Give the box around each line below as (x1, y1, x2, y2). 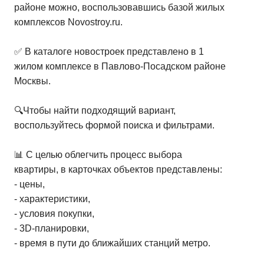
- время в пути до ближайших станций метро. (14, 238, 210, 248)
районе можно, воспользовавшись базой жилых (14, 2, 225, 12)
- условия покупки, (14, 209, 94, 219)
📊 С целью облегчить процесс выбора (14, 150, 182, 160)
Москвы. (14, 76, 51, 86)
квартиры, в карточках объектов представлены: (14, 164, 222, 174)
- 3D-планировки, (14, 223, 89, 233)
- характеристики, (14, 194, 90, 204)
